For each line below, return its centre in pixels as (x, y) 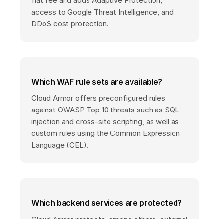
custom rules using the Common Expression (106, 133)
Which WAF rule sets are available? (97, 82)
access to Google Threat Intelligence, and (102, 12)
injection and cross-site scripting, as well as (105, 122)
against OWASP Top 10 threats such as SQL (105, 110)
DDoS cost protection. (70, 24)
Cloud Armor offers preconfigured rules (98, 98)
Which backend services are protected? (107, 203)
